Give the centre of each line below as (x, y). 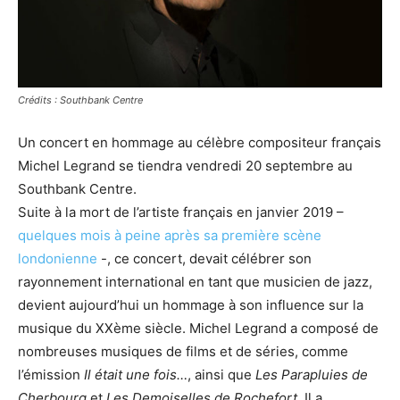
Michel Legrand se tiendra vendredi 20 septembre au (185, 165)
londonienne (58, 258)
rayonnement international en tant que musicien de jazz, (195, 281)
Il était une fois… (136, 374)
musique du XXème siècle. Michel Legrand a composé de (198, 328)
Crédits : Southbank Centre (80, 100)
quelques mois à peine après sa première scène (170, 235)
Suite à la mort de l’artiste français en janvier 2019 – (181, 212)
